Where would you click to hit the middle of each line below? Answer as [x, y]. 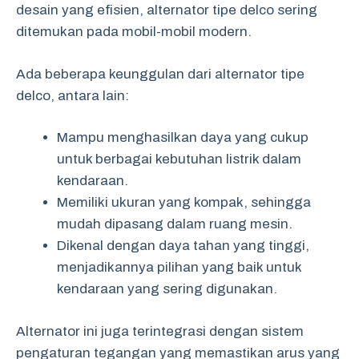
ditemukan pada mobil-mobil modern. [134, 32]
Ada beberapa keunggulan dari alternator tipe [160, 74]
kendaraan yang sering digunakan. [167, 289]
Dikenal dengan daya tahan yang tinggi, [183, 246]
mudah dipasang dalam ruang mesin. [175, 224]
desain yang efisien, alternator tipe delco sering [167, 10]
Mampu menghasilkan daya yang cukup [183, 137]
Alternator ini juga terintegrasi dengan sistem [160, 331]
